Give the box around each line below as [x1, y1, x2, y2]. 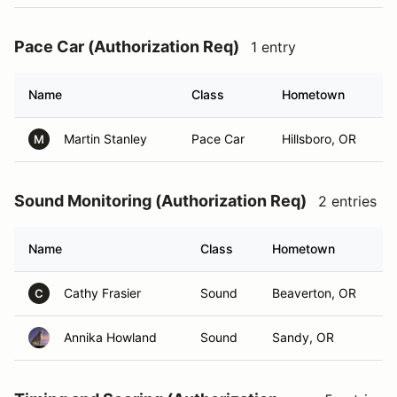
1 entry [251, 38, 296, 56]
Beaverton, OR [272, 285, 356, 300]
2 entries [318, 192, 377, 210]
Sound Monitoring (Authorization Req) [14, 191, 307, 210]
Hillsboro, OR [282, 131, 356, 146]
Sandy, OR [272, 330, 334, 345]
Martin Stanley [64, 131, 147, 146]
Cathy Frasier [64, 285, 141, 300]
